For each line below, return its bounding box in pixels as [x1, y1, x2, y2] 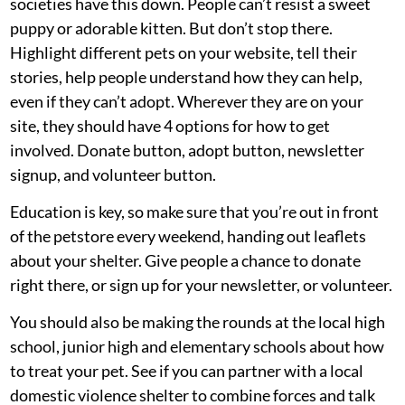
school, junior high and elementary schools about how [10, 336, 384, 357]
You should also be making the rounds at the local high [10, 312, 385, 333]
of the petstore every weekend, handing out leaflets [10, 225, 366, 246]
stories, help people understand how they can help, [10, 66, 363, 87]
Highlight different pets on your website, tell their [10, 42, 357, 62]
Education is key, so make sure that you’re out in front [10, 201, 379, 221]
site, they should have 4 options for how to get [10, 115, 330, 136]
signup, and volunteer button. [10, 164, 216, 184]
